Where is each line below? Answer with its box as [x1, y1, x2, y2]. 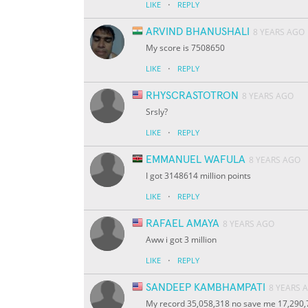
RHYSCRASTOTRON [146, 90, 239, 102]
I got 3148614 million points [146, 170, 251, 182]
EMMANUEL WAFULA [146, 154, 245, 166]
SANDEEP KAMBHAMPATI [146, 282, 265, 294]
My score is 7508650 [146, 42, 225, 54]
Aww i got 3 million [146, 234, 217, 246]
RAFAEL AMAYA [146, 218, 219, 230]
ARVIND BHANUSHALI [146, 26, 250, 38]
